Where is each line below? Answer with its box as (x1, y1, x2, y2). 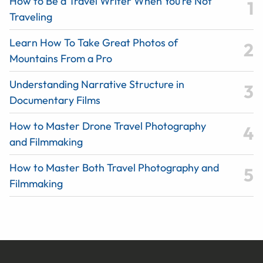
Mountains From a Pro (9, 51, 112, 65)
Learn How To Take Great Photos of (9, 35, 178, 49)
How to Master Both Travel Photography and (9, 160, 219, 174)
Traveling (9, 9, 52, 23)
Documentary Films (9, 93, 100, 107)
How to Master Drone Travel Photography (9, 119, 206, 133)
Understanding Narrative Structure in (9, 77, 184, 91)
